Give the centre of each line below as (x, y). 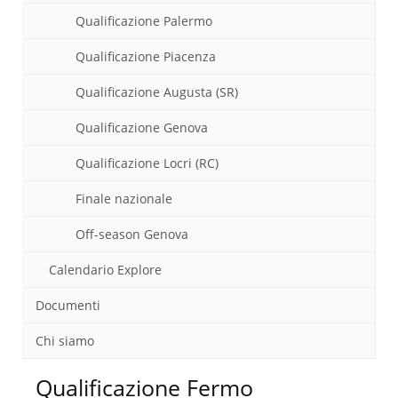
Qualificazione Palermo (144, 21)
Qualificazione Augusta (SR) (157, 92)
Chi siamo (65, 341)
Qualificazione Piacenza (146, 56)
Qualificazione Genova (142, 127)
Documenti (68, 305)
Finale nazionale (124, 199)
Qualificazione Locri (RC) (147, 163)
